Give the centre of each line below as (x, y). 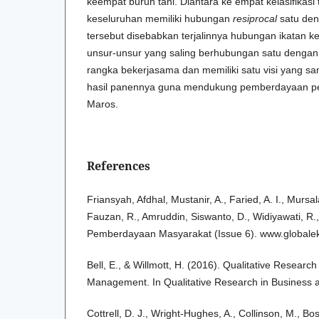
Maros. (103, 104)
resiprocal (255, 18)
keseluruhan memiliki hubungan (160, 18)
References (119, 166)
